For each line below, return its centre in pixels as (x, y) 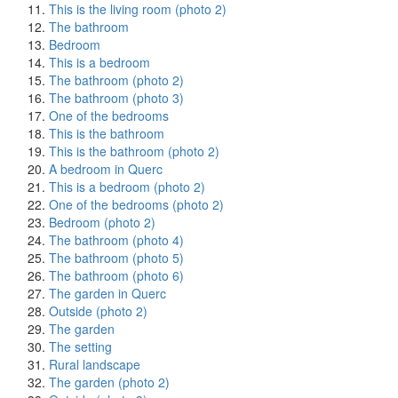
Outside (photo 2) (98, 311)
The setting (80, 346)
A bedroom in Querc (106, 169)
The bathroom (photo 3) (116, 98)
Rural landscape (95, 364)
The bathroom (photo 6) (116, 275)
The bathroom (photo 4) (116, 240)
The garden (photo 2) (109, 382)
